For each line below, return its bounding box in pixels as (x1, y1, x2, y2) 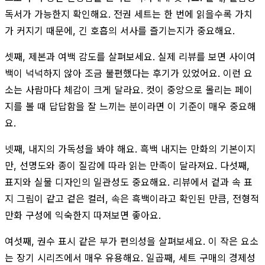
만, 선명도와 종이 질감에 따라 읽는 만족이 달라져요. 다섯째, (5, 159, 250, 172)
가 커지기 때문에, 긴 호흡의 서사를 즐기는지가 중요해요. (5, 24, 235, 37)
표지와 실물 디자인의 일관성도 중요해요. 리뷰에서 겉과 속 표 (5, 176, 253, 188)
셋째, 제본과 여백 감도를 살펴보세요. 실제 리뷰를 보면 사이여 (5, 50, 256, 63)
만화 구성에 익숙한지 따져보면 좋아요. (5, 209, 161, 221)
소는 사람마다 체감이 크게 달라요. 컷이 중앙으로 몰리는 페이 (5, 83, 253, 96)
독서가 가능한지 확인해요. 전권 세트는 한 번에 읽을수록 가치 (5, 8, 253, 20)
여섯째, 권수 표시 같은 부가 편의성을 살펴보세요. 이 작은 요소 (5, 235, 258, 247)
